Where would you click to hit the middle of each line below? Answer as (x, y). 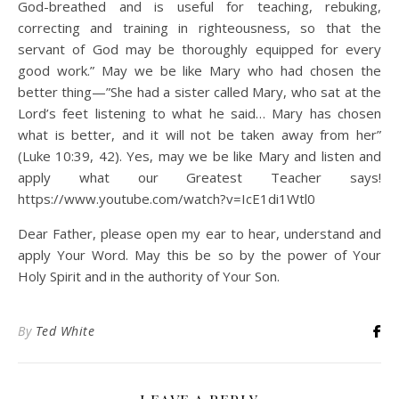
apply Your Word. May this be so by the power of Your (199, 255)
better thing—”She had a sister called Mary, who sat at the (199, 92)
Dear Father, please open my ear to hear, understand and (199, 233)
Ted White (65, 331)
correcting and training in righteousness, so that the (199, 28)
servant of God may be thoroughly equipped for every (199, 49)
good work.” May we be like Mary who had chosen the (199, 70)
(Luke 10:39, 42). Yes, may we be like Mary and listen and (199, 156)
